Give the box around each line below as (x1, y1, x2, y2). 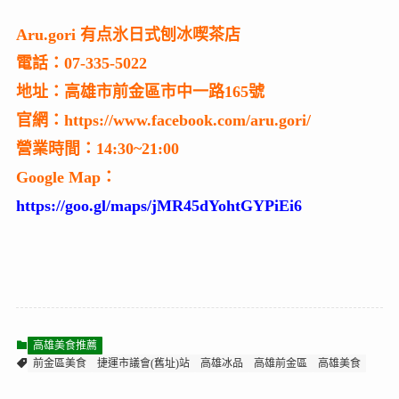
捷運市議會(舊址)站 (96, 356, 190, 370)
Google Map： (15, 167, 117, 186)
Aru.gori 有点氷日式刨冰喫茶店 (15, 25, 240, 44)
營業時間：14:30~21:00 (15, 139, 179, 158)
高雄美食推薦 (32, 338, 97, 352)
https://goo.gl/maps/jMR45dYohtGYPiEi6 (15, 196, 302, 215)
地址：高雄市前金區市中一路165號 (15, 82, 265, 101)
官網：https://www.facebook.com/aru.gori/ (15, 110, 311, 129)
